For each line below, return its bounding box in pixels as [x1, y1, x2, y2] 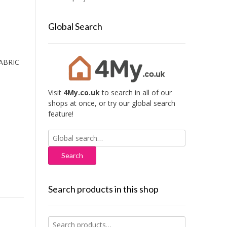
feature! [48, 109, 73, 119]
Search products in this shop [48, 183, 159, 195]
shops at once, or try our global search [48, 98, 175, 108]
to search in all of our [99, 88, 172, 98]
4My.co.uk [63, 88, 100, 98]
